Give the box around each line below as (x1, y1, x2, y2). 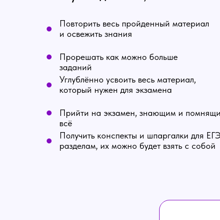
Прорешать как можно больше (59, 52, 178, 62)
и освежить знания (59, 28, 132, 39)
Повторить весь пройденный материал (59, 18, 209, 28)
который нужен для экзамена (59, 84, 172, 95)
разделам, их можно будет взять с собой (59, 140, 216, 151)
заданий (59, 62, 92, 72)
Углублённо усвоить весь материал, (59, 74, 196, 84)
